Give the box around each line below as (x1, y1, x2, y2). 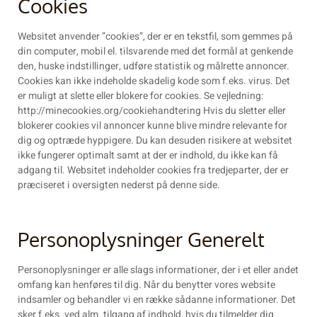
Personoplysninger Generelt (18, 226, 265, 252)
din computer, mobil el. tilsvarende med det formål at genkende (18, 43, 293, 59)
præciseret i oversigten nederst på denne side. (18, 177, 220, 192)
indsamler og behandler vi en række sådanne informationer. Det (18, 292, 296, 307)
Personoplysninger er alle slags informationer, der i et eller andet (18, 262, 299, 277)
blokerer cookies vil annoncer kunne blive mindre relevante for (18, 117, 287, 133)
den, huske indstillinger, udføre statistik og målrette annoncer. (18, 58, 289, 74)
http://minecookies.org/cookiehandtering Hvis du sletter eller (18, 103, 286, 118)
